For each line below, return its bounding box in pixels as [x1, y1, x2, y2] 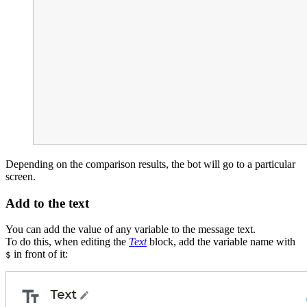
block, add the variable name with [147, 236, 295, 248]
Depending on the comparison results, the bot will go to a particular [5, 158, 295, 170]
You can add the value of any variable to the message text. [5, 223, 256, 236]
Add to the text [5, 195, 89, 210]
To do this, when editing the [5, 236, 129, 248]
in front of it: [11, 248, 68, 260]
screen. [5, 170, 36, 182]
